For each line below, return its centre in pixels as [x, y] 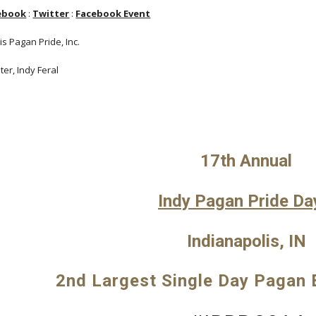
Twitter [51, 13]
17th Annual [246, 161]
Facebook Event [113, 13]
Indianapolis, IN [246, 241]
